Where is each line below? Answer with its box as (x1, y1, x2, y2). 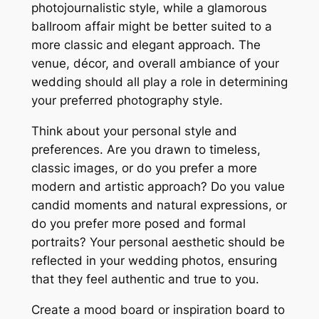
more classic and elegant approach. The (31, 37, 261, 52)
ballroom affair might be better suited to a (31, 19, 272, 33)
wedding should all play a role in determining (31, 74, 288, 89)
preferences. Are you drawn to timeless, (31, 142, 261, 157)
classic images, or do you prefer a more (31, 160, 257, 175)
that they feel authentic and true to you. (31, 271, 259, 286)
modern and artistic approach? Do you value (31, 179, 285, 194)
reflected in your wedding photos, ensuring (31, 253, 277, 268)
